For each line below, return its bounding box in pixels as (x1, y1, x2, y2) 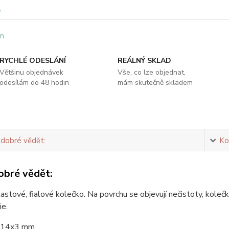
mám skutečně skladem (117, 78, 193, 87)
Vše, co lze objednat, (117, 67, 186, 77)
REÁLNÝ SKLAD (117, 56, 171, 65)
